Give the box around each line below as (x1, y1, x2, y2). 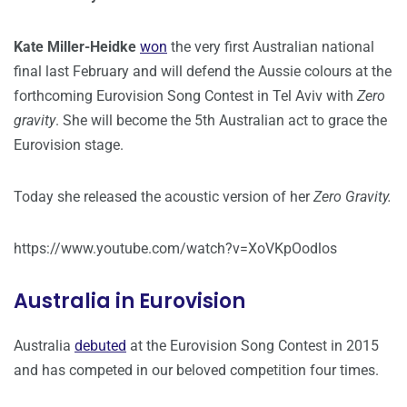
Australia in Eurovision (14, 287, 245, 316)
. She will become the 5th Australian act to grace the (55, 112, 387, 130)
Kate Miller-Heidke (14, 38, 136, 56)
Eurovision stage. (14, 136, 124, 154)
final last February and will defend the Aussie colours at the (14, 63, 392, 81)
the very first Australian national (167, 38, 374, 56)
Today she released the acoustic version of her (14, 188, 313, 206)
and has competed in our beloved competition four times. (14, 362, 379, 380)
